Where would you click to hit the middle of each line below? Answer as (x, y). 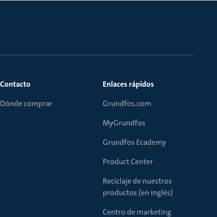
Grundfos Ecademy (134, 142)
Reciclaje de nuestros (137, 181)
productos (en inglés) (138, 193)
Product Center (128, 162)
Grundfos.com (127, 103)
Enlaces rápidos (128, 84)
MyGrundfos (124, 123)
